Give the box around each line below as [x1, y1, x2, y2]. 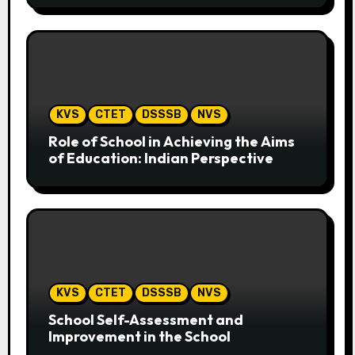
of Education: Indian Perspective [48, 148, 273, 167]
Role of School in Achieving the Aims [48, 132, 295, 151]
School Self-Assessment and [48, 311, 244, 330]
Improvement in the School [48, 327, 231, 346]
